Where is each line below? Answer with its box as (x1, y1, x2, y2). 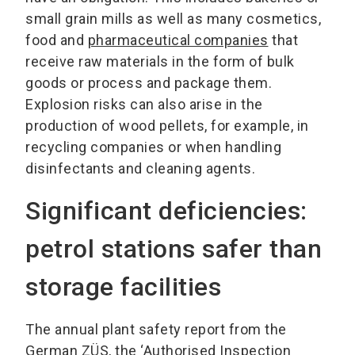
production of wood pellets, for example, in (25, 116, 309, 134)
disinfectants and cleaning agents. (25, 159, 255, 177)
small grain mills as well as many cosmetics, (25, 10, 321, 27)
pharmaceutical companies (87, 31, 269, 48)
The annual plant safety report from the (25, 320, 287, 338)
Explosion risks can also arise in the (25, 95, 263, 113)
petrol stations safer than (25, 233, 322, 264)
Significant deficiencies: (25, 195, 307, 226)
